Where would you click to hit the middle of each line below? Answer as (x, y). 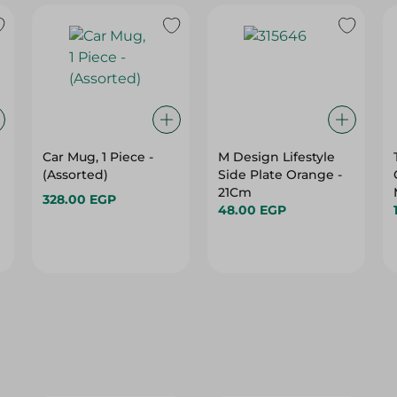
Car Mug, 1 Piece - (98, 157)
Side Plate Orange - (280, 175)
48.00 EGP (252, 210)
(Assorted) (76, 175)
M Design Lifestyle (276, 157)
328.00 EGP (80, 199)
